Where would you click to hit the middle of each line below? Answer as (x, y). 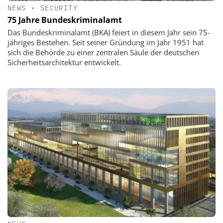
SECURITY (59, 8)
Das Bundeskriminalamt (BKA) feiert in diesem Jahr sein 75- (109, 33)
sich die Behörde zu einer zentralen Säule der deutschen (103, 53)
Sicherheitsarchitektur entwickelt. (64, 62)
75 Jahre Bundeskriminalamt (65, 20)
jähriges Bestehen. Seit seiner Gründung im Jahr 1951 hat (106, 43)
